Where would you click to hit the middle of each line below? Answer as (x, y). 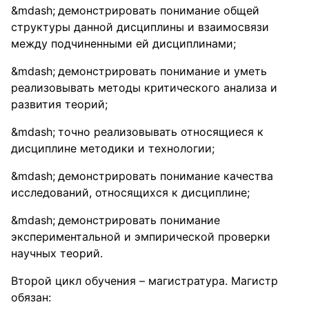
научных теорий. (57, 253)
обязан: (31, 297)
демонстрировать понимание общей (159, 10)
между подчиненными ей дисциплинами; (123, 43)
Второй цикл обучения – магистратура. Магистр (144, 281)
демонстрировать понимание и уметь (162, 71)
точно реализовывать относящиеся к (161, 132)
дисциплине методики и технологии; (113, 148)
